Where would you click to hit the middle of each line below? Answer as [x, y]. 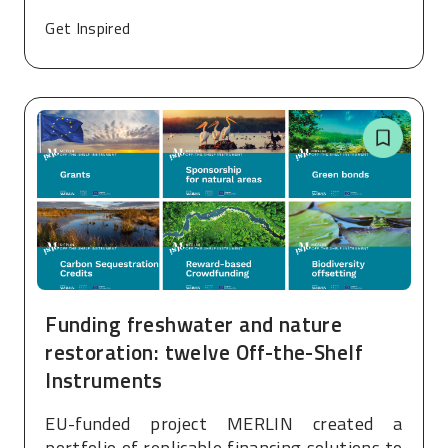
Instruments [104, 379]
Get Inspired [88, 27]
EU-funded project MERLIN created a [224, 424]
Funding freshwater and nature [194, 323]
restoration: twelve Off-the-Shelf [204, 351]
